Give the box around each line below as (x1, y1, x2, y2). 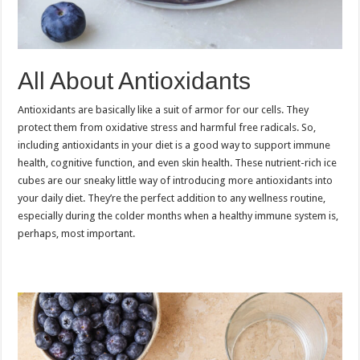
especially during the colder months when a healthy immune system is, (18, 209, 339, 222)
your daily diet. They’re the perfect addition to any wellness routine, (18, 191, 326, 204)
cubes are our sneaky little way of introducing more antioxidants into (18, 174, 333, 186)
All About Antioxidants (18, 67, 252, 94)
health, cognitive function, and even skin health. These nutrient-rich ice (18, 156, 337, 169)
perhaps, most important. (18, 227, 136, 239)
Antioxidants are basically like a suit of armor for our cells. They (18, 103, 309, 116)
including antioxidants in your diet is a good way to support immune (18, 138, 331, 151)
